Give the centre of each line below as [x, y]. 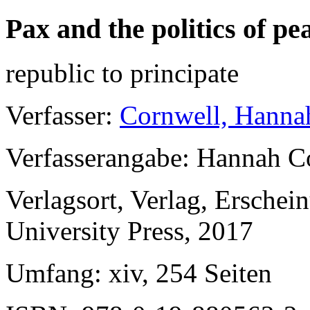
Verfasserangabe [94, 158]
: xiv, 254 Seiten [183, 273]
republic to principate [122, 73]
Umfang [50, 273]
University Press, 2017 [129, 231]
